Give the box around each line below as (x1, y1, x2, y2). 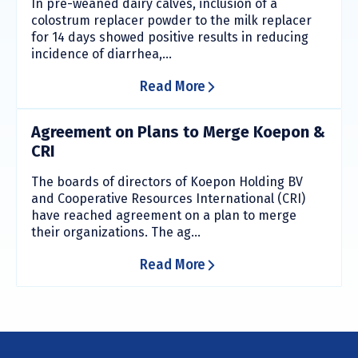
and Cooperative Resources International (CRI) (31, 191, 305, 207)
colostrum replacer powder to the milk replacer (31, 13, 312, 29)
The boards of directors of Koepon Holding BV (31, 174, 303, 190)
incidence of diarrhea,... (31, 46, 172, 62)
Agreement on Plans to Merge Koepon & (31, 122, 325, 142)
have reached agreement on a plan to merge (31, 208, 296, 224)
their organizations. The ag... (31, 225, 201, 241)
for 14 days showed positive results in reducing (31, 30, 308, 46)
